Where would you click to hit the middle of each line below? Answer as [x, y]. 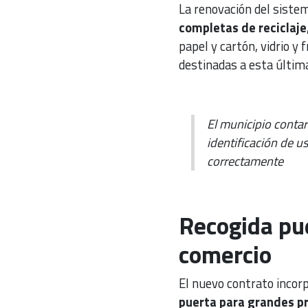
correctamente [245, 161]
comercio [225, 254]
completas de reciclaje [242, 27]
